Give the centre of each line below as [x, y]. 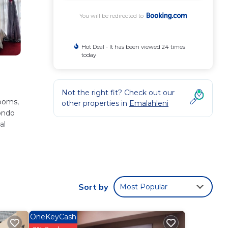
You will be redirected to [113, 16]
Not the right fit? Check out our [118, 93]
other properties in [95, 103]
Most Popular [144, 187]
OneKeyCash [53, 217]
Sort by [93, 187]
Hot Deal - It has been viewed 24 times [134, 47]
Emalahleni [149, 103]
